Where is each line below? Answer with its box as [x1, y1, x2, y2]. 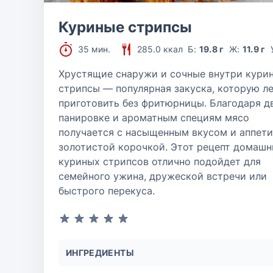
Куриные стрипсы [58, 18, 192, 36]
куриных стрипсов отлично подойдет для [58, 155, 261, 168]
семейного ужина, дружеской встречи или [58, 170, 267, 182]
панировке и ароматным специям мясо [58, 112, 249, 124]
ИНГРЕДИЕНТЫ [66, 247, 134, 258]
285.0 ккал [137, 44, 183, 54]
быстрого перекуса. [58, 185, 155, 197]
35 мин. [78, 44, 110, 54]
